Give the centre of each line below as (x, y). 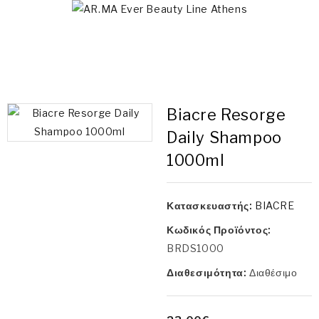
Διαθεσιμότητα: (208, 272)
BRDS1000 (195, 248)
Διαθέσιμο (273, 272)
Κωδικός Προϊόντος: (219, 230)
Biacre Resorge (226, 115)
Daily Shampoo (224, 137)
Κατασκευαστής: (211, 205)
